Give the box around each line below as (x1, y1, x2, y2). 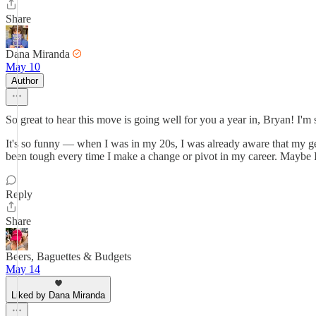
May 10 (6, 61, 40, 73)
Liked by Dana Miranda (11, 290, 105, 300)
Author (11, 75, 38, 86)
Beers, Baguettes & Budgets (6, 250, 131, 262)
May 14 (6, 263, 40, 275)
